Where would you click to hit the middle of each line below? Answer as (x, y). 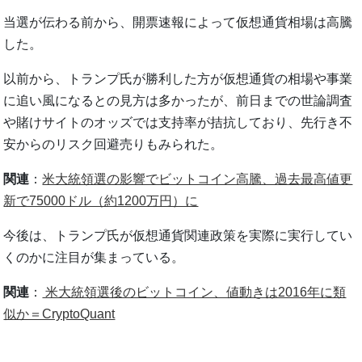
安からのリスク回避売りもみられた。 (114, 144)
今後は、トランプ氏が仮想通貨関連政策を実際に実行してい (178, 235)
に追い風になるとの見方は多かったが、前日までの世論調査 (178, 100)
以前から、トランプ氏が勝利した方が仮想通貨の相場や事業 (178, 78)
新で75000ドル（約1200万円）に (101, 200)
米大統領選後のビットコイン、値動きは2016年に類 (194, 292)
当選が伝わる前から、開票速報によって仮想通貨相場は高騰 (178, 22)
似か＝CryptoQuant (59, 314)
